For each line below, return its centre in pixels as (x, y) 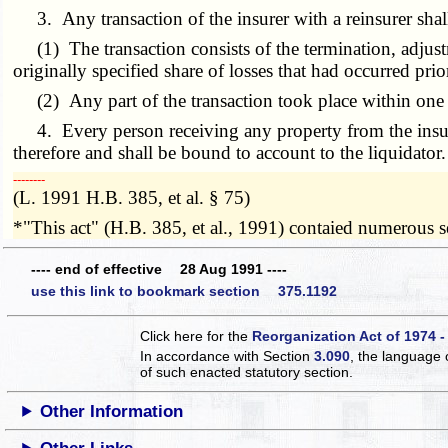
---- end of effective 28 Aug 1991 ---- (159, 269)
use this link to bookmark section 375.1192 (184, 290)
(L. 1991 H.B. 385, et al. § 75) (132, 197)
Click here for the (196, 335)
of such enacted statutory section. (247, 371)
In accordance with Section (227, 355)
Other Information (112, 411)
